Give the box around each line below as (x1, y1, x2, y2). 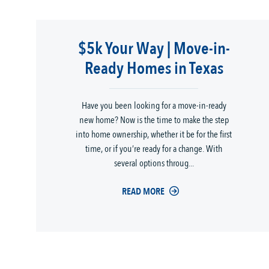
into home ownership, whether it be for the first (76, 128, 232, 142)
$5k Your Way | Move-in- (77, 37, 230, 61)
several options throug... (113, 157, 194, 171)
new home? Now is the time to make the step (79, 113, 229, 127)
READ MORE (121, 185, 165, 199)
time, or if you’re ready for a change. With (85, 142, 222, 156)
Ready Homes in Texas (84, 57, 223, 80)
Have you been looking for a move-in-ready (81, 99, 226, 113)
